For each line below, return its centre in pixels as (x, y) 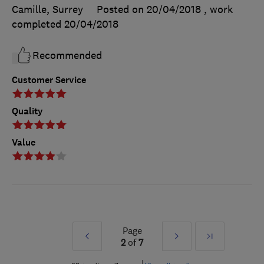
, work (218, 10)
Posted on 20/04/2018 (149, 10)
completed (38, 24)
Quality (27, 111)
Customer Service (49, 80)
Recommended (67, 56)
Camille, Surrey (47, 10)
